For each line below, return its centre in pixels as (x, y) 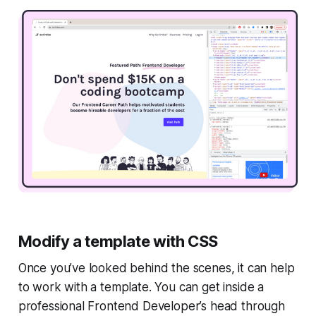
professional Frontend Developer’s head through (151, 306)
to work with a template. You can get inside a (141, 287)
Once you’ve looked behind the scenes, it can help (156, 268)
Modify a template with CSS (118, 241)
